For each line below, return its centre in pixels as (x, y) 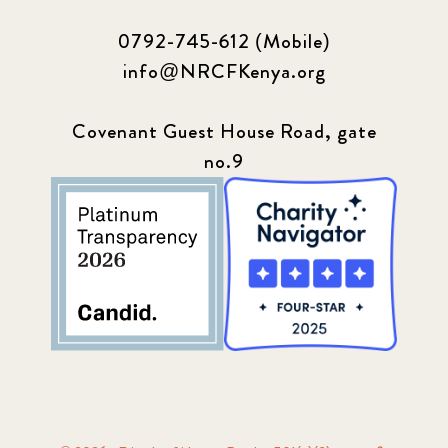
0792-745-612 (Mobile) (224, 42)
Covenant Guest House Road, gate (224, 132)
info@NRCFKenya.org (224, 72)
